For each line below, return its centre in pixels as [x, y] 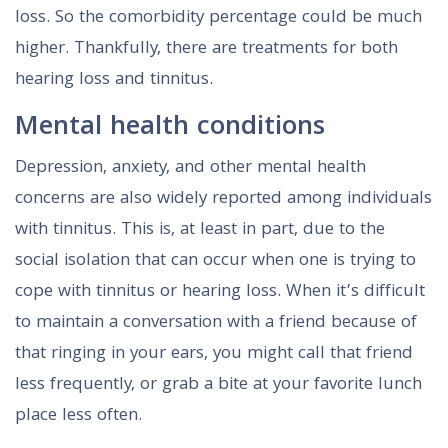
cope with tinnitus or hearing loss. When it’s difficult [220, 293]
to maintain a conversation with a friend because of [216, 324]
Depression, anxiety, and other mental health [190, 169]
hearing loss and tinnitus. [114, 81]
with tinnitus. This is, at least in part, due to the [200, 231]
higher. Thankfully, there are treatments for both [206, 50]
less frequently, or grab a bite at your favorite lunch [218, 386]
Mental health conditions [170, 129]
